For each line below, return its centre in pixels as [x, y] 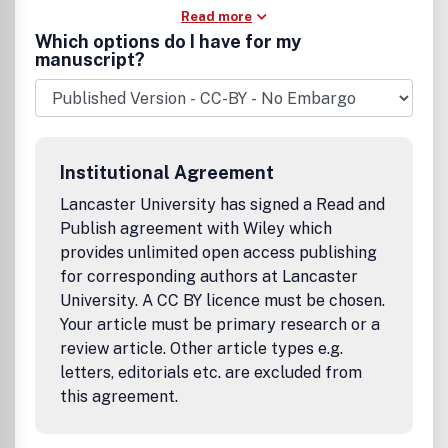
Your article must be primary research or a [220, 324]
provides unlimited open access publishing [218, 252]
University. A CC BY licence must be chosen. [222, 300]
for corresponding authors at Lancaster [209, 276]
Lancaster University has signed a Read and [222, 204]
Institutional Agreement [167, 172]
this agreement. [119, 396]
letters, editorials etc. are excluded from [211, 372]
